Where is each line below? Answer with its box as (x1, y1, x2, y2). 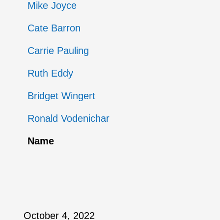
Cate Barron (27, 23, 81, 33)
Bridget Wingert (27, 90, 95, 101)
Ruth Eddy (27, 68, 73, 79)
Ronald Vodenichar (27, 113, 110, 124)
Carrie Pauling (27, 45, 89, 56)
